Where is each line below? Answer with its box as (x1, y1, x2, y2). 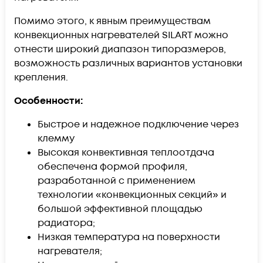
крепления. (14, 70, 70, 84)
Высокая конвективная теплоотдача (38, 146, 214, 159)
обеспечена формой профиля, (38, 160, 187, 173)
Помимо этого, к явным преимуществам (14, 14, 211, 28)
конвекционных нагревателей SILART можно (14, 28, 228, 42)
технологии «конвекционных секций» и (38, 188, 227, 201)
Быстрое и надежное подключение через (38, 117, 239, 131)
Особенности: (14, 94, 83, 107)
